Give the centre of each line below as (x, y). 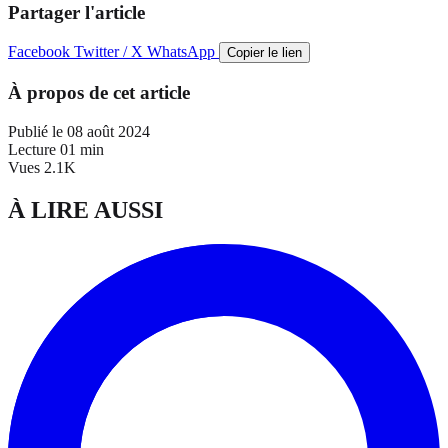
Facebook (41, 52)
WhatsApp (183, 52)
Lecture (32, 149)
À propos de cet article (99, 93)
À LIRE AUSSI (85, 209)
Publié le (35, 131)
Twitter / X (110, 52)
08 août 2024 (108, 131)
